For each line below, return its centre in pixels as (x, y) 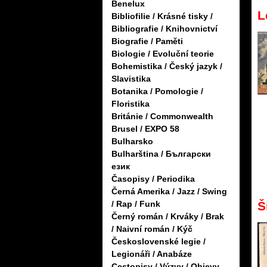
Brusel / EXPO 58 (145, 129)
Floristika (131, 104)
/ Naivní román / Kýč (152, 229)
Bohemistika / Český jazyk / (167, 66)
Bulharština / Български (161, 154)
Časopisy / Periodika (153, 179)
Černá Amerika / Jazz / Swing (169, 192)
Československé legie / (159, 242)
